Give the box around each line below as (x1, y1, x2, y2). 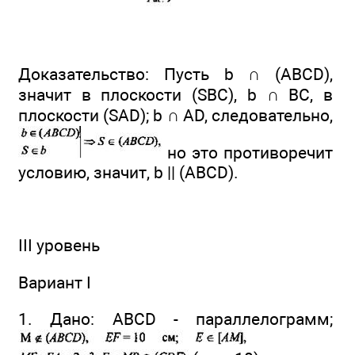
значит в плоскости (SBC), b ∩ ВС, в (18, 84, 333, 105)
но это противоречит (162, 142, 333, 162)
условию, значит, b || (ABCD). (18, 162, 239, 182)
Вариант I (18, 272, 91, 292)
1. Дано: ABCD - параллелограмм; (18, 308, 333, 329)
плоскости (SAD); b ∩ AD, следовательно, (18, 105, 333, 125)
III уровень (18, 235, 100, 256)
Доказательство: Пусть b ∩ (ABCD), (18, 63, 333, 84)
